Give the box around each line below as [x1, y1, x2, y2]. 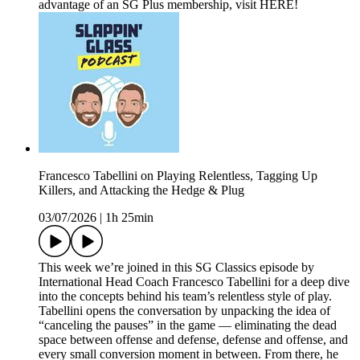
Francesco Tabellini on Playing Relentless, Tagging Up [39, 169, 317, 183]
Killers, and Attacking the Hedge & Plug [39, 183, 244, 198]
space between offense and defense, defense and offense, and [39, 333, 348, 347]
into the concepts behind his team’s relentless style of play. [39, 289, 332, 304]
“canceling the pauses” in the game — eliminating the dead [39, 318, 337, 333]
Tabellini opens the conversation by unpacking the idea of [39, 304, 330, 318]
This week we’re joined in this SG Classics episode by [39, 260, 314, 275]
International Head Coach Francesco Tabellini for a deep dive [39, 275, 350, 289]
